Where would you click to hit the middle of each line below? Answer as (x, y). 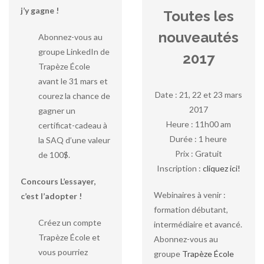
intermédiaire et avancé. (198, 224)
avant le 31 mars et (73, 81)
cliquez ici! (221, 168)
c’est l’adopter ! (51, 196)
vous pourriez (63, 252)
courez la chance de (74, 96)
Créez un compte (70, 222)
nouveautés (198, 37)
